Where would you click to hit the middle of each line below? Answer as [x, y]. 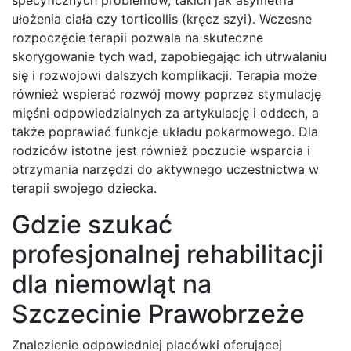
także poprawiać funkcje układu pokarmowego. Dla [165, 131]
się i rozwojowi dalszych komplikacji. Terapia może [164, 75]
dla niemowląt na [112, 284]
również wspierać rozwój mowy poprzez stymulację [166, 94]
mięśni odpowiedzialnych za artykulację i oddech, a [165, 112]
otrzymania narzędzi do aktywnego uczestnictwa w [165, 169]
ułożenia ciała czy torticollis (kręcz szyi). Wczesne [162, 18]
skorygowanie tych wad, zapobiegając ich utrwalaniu [169, 56]
